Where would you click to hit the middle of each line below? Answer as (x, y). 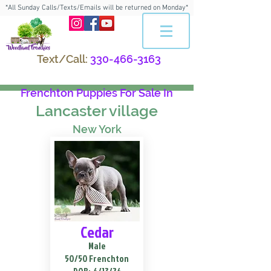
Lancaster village (97, 111)
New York (97, 129)
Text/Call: (62, 59)
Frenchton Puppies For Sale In (97, 93)
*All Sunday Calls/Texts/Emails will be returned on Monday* (97, 8)
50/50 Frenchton (97, 259)
